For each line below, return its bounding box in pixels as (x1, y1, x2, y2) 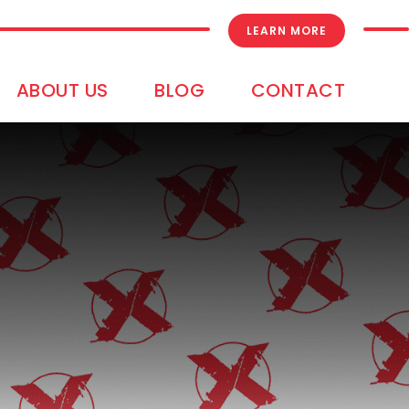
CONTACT (250, 78, 345, 103)
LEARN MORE (246, 23, 327, 38)
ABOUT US (16, 78, 109, 103)
